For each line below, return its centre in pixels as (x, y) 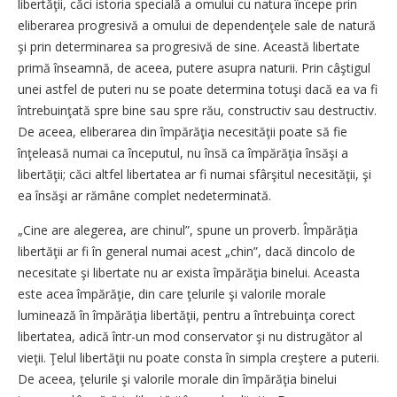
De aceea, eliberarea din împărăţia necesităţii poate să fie (183, 132)
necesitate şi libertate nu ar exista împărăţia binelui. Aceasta (189, 272)
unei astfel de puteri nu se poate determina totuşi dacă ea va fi (198, 89)
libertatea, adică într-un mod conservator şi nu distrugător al (190, 336)
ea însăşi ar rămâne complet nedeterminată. (144, 195)
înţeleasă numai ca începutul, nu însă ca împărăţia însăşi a (183, 153)
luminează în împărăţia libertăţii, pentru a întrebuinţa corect (187, 315)
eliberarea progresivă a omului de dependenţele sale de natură (197, 25)
